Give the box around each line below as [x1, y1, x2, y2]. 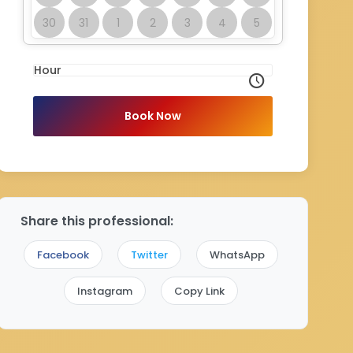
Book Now [124, 108, 181, 124]
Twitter [131, 247, 168, 262]
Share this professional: [20, 212, 173, 230]
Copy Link [174, 284, 225, 299]
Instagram [77, 284, 132, 299]
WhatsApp [210, 247, 265, 262]
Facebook [37, 247, 89, 262]
